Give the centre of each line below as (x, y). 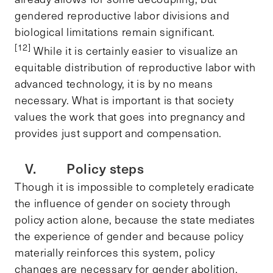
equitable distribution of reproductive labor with (135, 67)
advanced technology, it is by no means (114, 83)
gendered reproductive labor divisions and (122, 15)
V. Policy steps (80, 168)
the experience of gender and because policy (129, 236)
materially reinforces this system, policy (115, 252)
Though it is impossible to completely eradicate (135, 186)
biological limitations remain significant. (115, 31)
